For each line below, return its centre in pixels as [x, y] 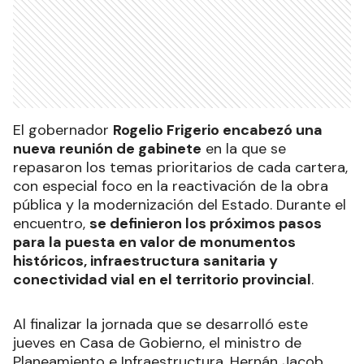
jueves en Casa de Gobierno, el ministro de [157, 343]
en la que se [244, 149]
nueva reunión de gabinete [107, 149]
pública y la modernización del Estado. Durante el [180, 205]
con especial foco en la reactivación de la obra [171, 186]
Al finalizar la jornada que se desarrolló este [160, 325]
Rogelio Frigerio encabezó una [218, 130]
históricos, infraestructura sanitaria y [145, 261]
